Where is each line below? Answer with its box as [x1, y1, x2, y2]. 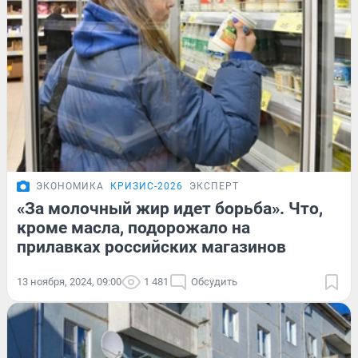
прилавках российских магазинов [17, 237, 286, 257]
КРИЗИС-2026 [110, 181, 183, 193]
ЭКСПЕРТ [189, 181, 239, 193]
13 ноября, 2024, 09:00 [17, 276, 121, 288]
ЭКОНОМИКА [36, 181, 104, 193]
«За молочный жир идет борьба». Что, [17, 199, 323, 219]
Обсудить [191, 276, 237, 288]
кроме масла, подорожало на [17, 218, 250, 238]
